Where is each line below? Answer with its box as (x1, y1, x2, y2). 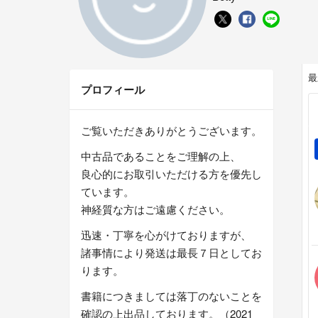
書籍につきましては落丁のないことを (81, 288, 262, 304)
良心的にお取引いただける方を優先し (81, 166, 262, 182)
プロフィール (81, 82, 145, 98)
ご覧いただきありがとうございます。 (81, 123, 262, 138)
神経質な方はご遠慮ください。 (81, 202, 230, 217)
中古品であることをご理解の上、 (81, 148, 241, 164)
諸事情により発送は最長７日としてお (81, 245, 262, 261)
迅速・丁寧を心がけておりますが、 (81, 227, 251, 243)
